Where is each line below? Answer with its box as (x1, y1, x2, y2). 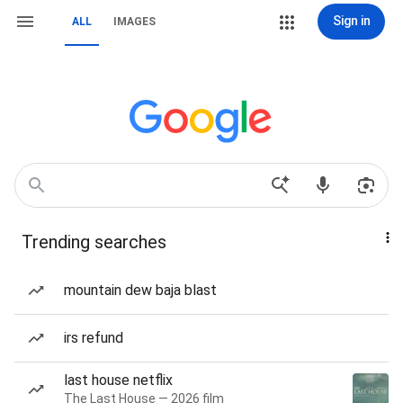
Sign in (332, 13, 371, 28)
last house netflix (64, 372, 173, 389)
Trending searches (22, 231, 166, 253)
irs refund (64, 329, 123, 346)
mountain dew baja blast (64, 282, 217, 299)
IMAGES (113, 15, 156, 28)
